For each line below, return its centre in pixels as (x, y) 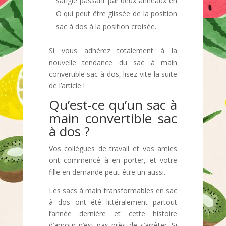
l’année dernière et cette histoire (113, 214)
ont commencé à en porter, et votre (113, 160)
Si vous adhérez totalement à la (113, 51)
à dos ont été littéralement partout (113, 202)
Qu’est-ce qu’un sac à (113, 105)
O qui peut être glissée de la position (117, 13)
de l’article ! (67, 86)
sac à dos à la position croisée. (106, 26)
